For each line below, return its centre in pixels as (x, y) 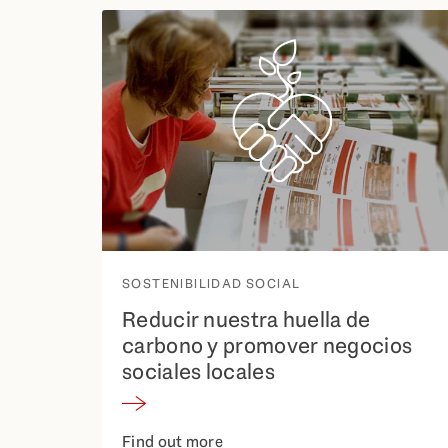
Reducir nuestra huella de (246, 320)
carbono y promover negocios (267, 346)
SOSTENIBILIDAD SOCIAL (211, 284)
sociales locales (198, 372)
